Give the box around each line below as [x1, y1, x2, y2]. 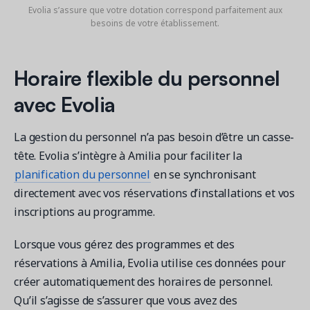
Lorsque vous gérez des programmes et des [14, 236, 235, 252]
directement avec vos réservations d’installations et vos [14, 185, 295, 201]
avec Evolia [14, 87, 116, 118]
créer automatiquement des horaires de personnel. [14, 273, 273, 289]
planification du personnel [15, 166, 150, 182]
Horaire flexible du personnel [14, 61, 280, 91]
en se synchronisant [150, 166, 256, 182]
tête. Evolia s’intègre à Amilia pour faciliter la [14, 147, 243, 163]
